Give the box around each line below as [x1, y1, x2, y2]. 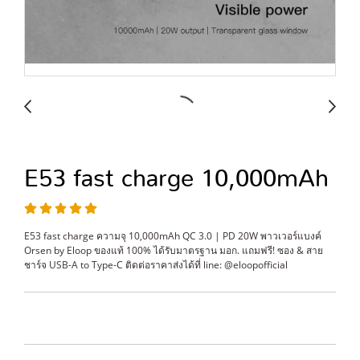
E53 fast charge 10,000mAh [24, 167, 329, 191]
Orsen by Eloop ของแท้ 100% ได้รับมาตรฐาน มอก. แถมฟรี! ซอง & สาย [24, 243, 323, 257]
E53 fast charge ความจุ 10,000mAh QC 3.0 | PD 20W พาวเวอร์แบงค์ [24, 229, 321, 243]
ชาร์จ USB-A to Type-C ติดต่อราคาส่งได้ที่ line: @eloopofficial [24, 258, 288, 272]
